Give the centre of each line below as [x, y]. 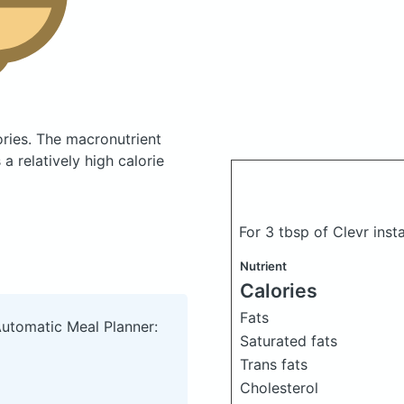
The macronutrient [99, 139]
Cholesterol [279, 388]
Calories [279, 290]
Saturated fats [289, 341]
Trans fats [274, 364]
